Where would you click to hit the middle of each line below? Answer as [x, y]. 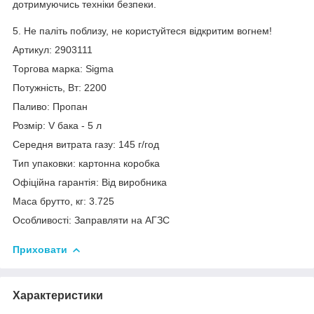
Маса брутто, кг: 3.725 [63, 201]
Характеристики [58, 295]
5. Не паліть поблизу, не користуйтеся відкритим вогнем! [142, 30]
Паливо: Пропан [50, 106]
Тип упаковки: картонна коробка [86, 163]
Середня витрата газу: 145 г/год [86, 144]
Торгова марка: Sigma [63, 68]
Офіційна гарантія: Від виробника [90, 182]
